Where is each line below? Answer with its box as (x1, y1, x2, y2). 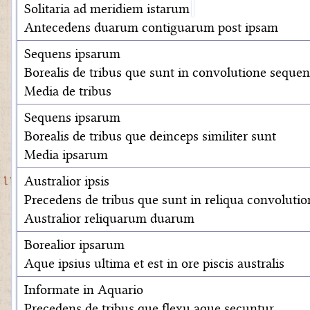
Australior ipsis (24, 172, 109, 189)
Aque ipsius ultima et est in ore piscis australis (24, 255, 284, 271)
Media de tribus (24, 82, 111, 99)
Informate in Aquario (24, 281, 143, 298)
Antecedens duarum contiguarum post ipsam (24, 19, 278, 35)
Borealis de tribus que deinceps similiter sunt (24, 127, 276, 144)
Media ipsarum (24, 146, 108, 163)
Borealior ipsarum (24, 236, 125, 253)
